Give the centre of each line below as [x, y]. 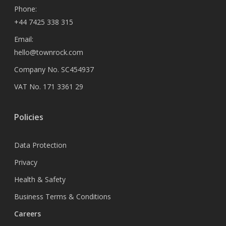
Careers [27, 214]
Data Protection [40, 145]
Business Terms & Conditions [63, 196]
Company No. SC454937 [54, 69]
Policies [29, 117]
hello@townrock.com [49, 52]
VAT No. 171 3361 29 [49, 87]
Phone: [25, 9]
